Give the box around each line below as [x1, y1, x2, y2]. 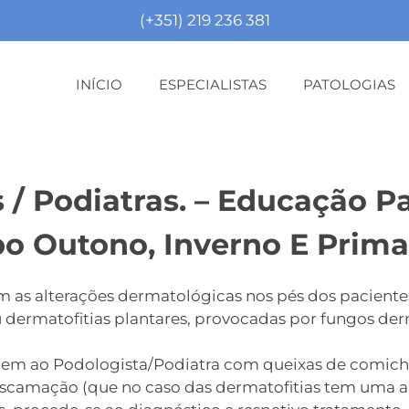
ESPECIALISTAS [159, 76, 267, 94]
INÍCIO [76, 76, 123, 94]
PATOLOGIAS [303, 76, 396, 94]
